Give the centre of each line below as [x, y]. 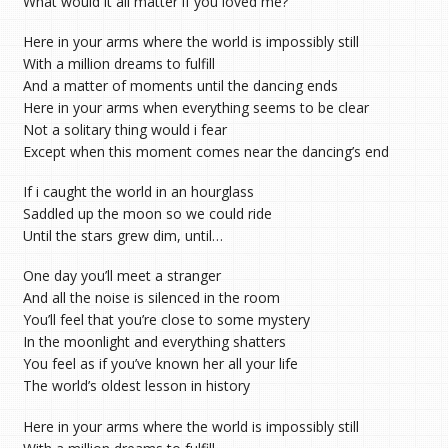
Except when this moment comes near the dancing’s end [205, 152]
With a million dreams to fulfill [118, 64]
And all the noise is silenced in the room [151, 298]
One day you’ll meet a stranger [121, 276]
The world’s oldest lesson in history [136, 386]
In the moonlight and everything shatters [154, 342]
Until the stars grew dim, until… [122, 236]
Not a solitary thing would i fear [124, 130]
